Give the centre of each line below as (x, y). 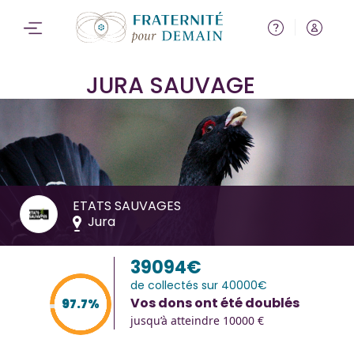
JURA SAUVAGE (171, 85)
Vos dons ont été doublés (215, 303)
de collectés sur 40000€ (199, 285)
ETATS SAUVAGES (127, 205)
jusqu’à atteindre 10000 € (197, 320)
